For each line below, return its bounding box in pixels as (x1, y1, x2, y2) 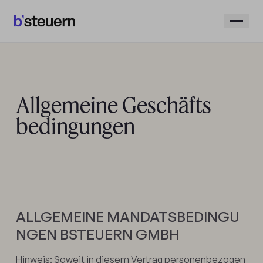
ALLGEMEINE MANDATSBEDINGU (15, 207, 240, 225)
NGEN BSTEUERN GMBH (15, 225, 180, 243)
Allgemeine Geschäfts (15, 92, 211, 118)
